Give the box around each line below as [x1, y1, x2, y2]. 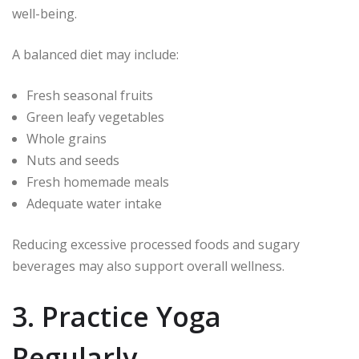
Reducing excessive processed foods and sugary [12, 236, 300, 254]
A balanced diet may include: [12, 46, 179, 64]
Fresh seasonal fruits [26, 87, 153, 105]
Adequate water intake [26, 195, 162, 213]
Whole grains [26, 130, 107, 148]
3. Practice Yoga [12, 298, 221, 336]
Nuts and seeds [26, 151, 119, 170]
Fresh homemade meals [26, 173, 169, 192]
